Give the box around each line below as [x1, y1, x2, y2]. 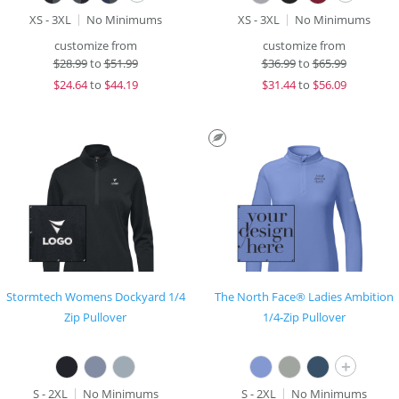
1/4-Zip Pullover [262, 309, 346, 325]
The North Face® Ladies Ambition [214, 289, 394, 305]
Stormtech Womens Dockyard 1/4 [5, 289, 185, 305]
